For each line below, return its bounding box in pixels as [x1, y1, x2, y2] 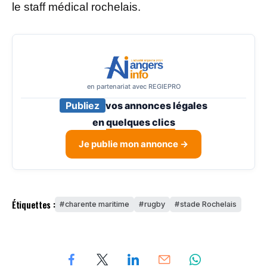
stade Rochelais [180, 200, 237, 209]
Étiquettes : [12, 197, 55, 211]
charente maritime [65, 200, 130, 209]
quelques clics [105, 116, 175, 129]
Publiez [66, 100, 100, 112]
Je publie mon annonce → [79, 138, 188, 150]
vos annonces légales [105, 100, 207, 112]
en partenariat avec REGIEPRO [86, 82, 181, 91]
